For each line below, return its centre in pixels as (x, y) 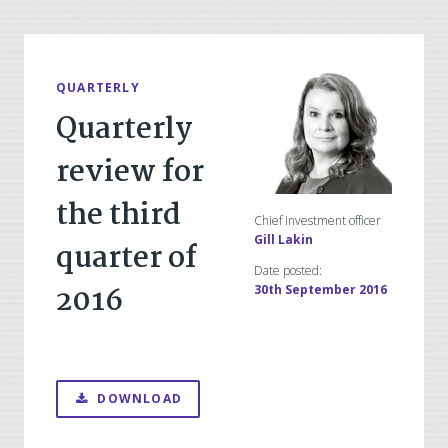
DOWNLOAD (140, 398)
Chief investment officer (317, 220)
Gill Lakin (283, 239)
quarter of (126, 258)
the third (118, 215)
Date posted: (287, 270)
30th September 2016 (320, 289)
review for (130, 172)
